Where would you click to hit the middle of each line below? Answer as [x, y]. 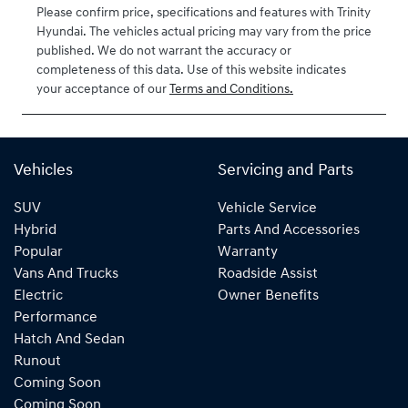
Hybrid [35, 231]
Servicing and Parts [286, 171]
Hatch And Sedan [69, 340]
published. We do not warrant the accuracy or [164, 52]
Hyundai [60, 33]
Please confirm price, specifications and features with [187, 14]
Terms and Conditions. [231, 90]
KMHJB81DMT [120, 41]
